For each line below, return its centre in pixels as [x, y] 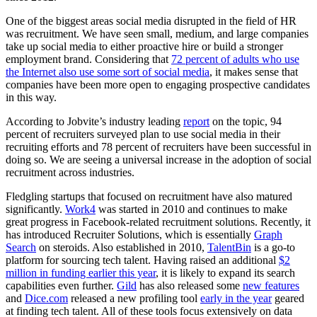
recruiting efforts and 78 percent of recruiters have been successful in [158, 147]
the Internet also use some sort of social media [108, 72]
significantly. [35, 209]
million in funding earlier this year [81, 273]
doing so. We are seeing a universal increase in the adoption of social [158, 160]
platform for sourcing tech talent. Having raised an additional [142, 260]
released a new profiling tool [134, 299]
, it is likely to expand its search [225, 273]
